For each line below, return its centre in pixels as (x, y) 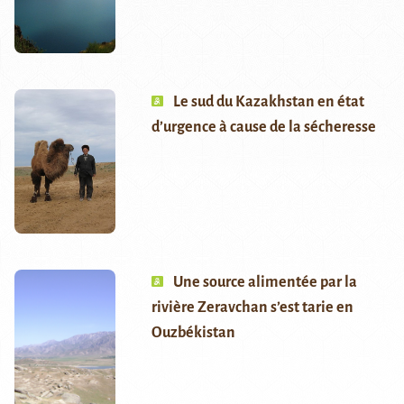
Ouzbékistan (193, 333)
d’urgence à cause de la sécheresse (263, 128)
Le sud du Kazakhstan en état (268, 102)
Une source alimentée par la (265, 283)
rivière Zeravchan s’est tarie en (252, 308)
